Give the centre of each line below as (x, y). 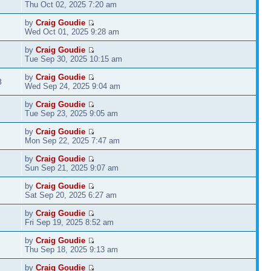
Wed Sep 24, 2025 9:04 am (73, 86)
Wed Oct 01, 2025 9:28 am (72, 31)
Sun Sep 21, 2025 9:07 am (72, 168)
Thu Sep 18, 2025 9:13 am (72, 249)
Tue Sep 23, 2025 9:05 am (72, 113)
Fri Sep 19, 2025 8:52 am (70, 222)
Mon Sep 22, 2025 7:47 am (73, 140)
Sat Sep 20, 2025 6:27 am (71, 195)
